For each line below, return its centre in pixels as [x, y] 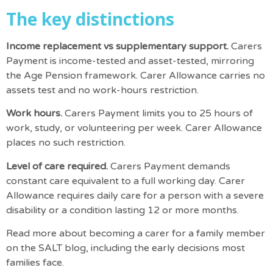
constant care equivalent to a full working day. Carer [126, 181]
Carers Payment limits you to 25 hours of [159, 114]
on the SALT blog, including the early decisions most [126, 248]
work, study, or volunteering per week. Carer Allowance [134, 128]
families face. [35, 262]
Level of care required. [58, 166]
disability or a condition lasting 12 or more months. [122, 210]
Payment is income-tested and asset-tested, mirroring [130, 61]
